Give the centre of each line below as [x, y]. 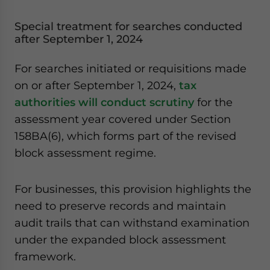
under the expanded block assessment [120, 240]
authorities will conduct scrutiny [104, 102]
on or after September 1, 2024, [97, 85]
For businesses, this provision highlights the [133, 189]
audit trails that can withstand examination [132, 223]
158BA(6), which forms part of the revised [125, 136]
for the [213, 102]
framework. [45, 256]
